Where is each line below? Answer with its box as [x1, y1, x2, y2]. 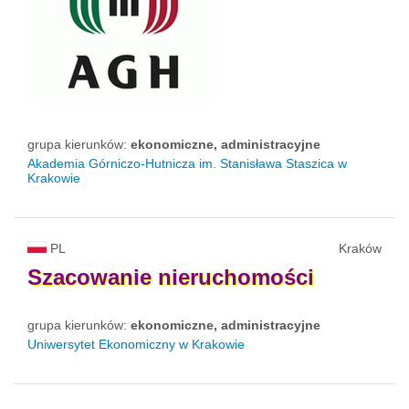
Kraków [339, 241, 382, 257]
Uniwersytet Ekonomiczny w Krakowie [27, 337, 245, 352]
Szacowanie [27, 265, 152, 290]
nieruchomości [158, 265, 314, 290]
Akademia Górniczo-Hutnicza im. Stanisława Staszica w [27, 156, 347, 172]
